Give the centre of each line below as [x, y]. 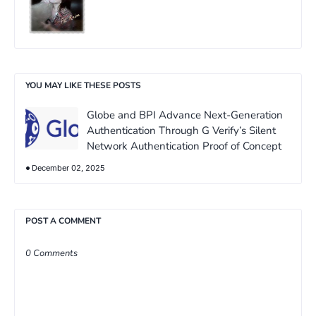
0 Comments [51, 254]
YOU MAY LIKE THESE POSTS [83, 86]
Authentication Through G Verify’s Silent [181, 131]
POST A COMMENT [63, 221]
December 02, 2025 [68, 168]
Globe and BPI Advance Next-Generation [185, 115]
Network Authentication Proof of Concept [184, 146]
